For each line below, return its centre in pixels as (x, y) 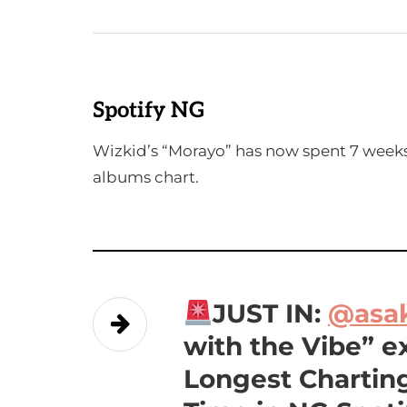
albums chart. (146, 177)
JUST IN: (270, 313)
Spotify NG (149, 110)
